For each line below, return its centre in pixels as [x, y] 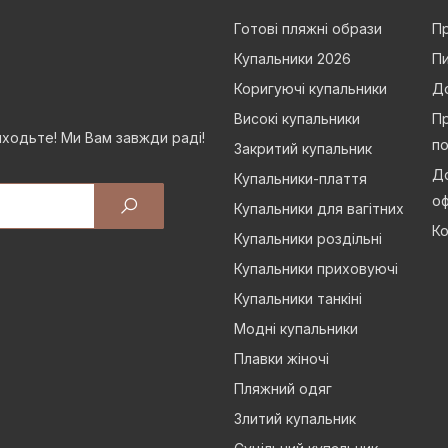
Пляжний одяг [283, 388]
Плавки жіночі [281, 358]
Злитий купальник [295, 418]
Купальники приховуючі [316, 268]
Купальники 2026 [292, 58]
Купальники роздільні [308, 238]
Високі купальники [297, 118]
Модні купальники [296, 328]
